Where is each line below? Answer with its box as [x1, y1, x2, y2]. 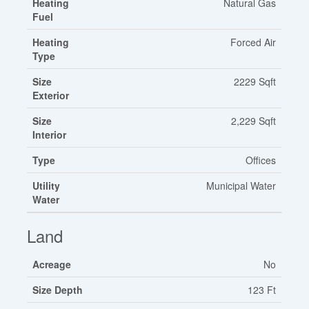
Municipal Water [206, 178, 277, 192]
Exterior [32, 88, 70, 102]
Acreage [32, 257, 72, 271]
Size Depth [32, 282, 83, 297]
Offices [246, 152, 277, 167]
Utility [32, 178, 61, 192]
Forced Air [230, 34, 277, 49]
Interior [32, 127, 67, 141]
